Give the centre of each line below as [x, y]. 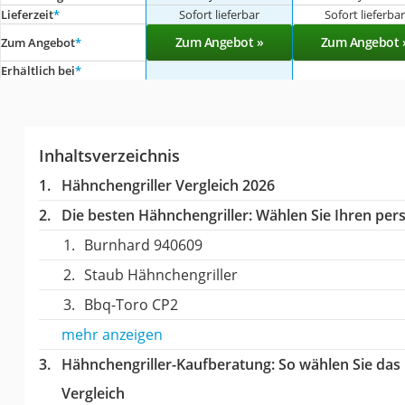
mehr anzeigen [112, 334]
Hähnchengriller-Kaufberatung [166, 364]
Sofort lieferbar [219, 14]
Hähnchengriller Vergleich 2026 [168, 185]
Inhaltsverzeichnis [109, 155]
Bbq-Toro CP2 [131, 304]
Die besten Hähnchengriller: [156, 215]
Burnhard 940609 [143, 245]
